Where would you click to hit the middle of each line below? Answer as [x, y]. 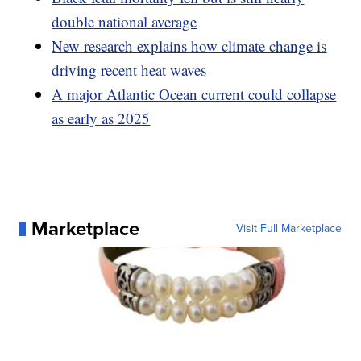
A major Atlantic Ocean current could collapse [194, 94]
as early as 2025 [101, 118]
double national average [124, 22]
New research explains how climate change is [189, 46]
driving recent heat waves [129, 70]
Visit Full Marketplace [288, 229]
